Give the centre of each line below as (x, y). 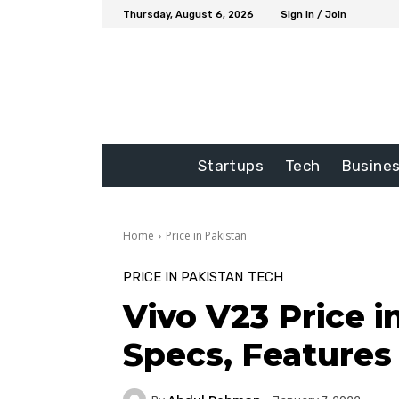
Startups (230, 166)
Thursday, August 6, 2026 (188, 14)
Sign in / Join (313, 14)
